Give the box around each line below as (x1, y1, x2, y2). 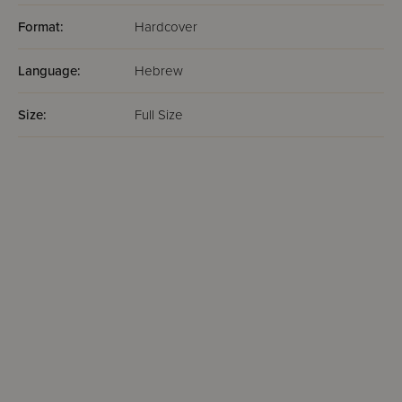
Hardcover (135, 19, 197, 35)
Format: (18, 19, 64, 35)
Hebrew (135, 63, 183, 79)
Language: (18, 63, 81, 79)
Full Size (135, 107, 183, 123)
